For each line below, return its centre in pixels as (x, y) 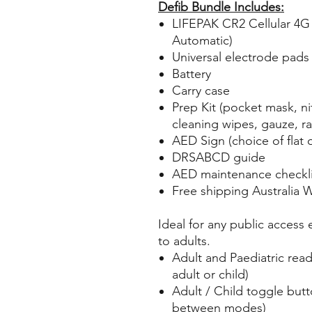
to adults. (184, 241)
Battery (192, 74)
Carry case (201, 91)
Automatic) (202, 41)
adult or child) (210, 275)
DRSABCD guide (219, 158)
